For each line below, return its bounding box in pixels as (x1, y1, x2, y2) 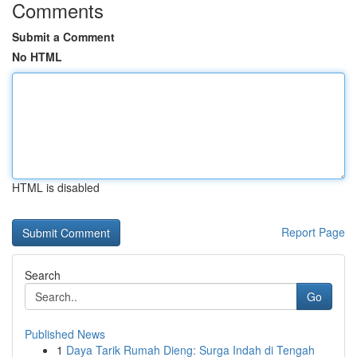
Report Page (281, 224, 345, 240)
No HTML (12, 49, 62, 65)
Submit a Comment (12, 29, 115, 45)
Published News (25, 326, 105, 342)
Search (25, 267, 61, 283)
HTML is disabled (12, 179, 100, 195)
